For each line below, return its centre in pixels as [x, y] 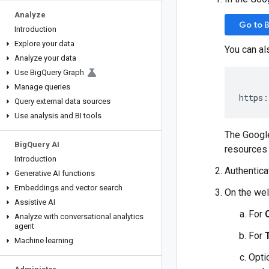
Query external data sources [62, 101]
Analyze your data [45, 58]
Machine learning [44, 240]
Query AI [43, 144]
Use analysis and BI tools [58, 116]
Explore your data [44, 44]
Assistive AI [35, 202]
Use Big [28, 72]
